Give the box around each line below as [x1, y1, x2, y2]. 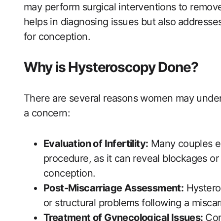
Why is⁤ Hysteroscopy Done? [24, 59, 198, 76]
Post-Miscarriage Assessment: [43, 182, 184, 194]
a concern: [24, 107, 71, 119]
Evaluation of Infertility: [43, 138, 148, 150]
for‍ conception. [24, 31, 90, 43]
